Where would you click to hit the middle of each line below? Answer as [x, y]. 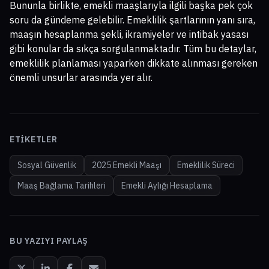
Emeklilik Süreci [206, 165]
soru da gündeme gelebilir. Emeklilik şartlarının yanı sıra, [132, 20]
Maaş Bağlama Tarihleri [62, 186]
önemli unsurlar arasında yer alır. [81, 78]
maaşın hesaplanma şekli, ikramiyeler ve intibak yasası [129, 35]
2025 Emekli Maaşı [127, 165]
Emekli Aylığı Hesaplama [167, 186]
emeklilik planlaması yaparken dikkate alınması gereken [134, 63]
